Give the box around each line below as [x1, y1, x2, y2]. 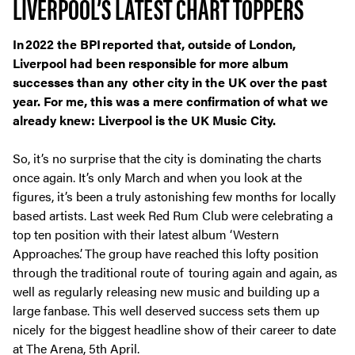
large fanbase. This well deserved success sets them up [13, 301, 319, 320]
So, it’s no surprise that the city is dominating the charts [13, 149, 322, 168]
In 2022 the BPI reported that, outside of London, [13, 34, 296, 53]
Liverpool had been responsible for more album [13, 53, 288, 72]
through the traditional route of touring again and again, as [13, 263, 338, 282]
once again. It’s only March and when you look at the [13, 168, 302, 187]
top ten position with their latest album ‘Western [13, 225, 279, 244]
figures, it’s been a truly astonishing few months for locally [13, 187, 336, 206]
